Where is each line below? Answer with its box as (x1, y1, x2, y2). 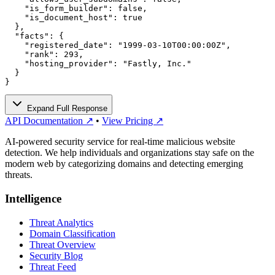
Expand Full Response (25, 104, 107, 114)
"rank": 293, (5, 50, 83, 60)
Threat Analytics (29, 217, 93, 228)
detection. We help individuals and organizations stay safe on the (5, 147, 254, 158)
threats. (5, 169, 33, 180)
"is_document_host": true (5, 13, 142, 23)
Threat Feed (29, 261, 76, 272)
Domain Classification (29, 228, 115, 239)
